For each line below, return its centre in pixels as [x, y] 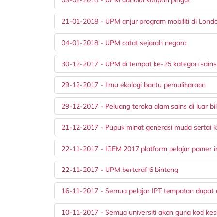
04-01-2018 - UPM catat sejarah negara [124, 42]
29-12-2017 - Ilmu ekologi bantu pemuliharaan [134, 85]
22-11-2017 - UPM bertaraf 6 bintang [120, 170]
